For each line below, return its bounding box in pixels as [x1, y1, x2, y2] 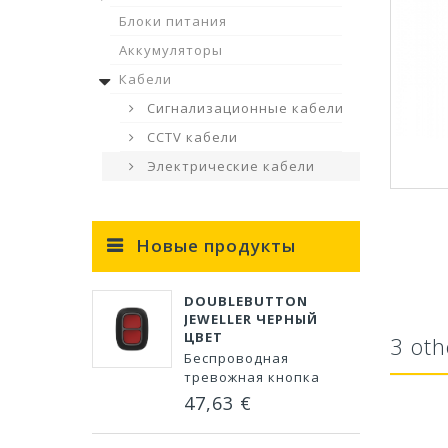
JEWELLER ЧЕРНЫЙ [184, 310, 318, 328]
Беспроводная [184, 349, 289, 367]
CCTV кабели [143, 128, 238, 146]
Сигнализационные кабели [143, 99, 344, 117]
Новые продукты [136, 234, 296, 257]
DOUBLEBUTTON [184, 292, 308, 310]
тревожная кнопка [184, 368, 324, 386]
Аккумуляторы [119, 41, 223, 59]
